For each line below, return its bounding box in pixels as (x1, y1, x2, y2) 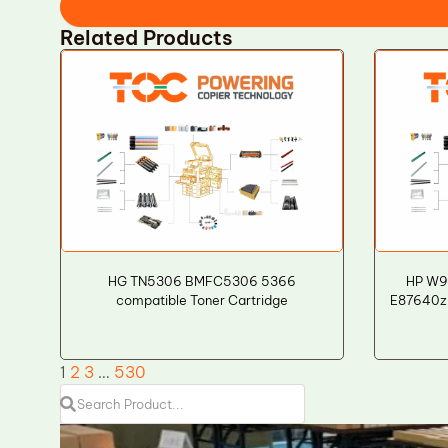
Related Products (60, 25, 233, 50)
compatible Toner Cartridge (115, 291, 288, 308)
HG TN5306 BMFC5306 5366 (107, 272, 296, 289)
